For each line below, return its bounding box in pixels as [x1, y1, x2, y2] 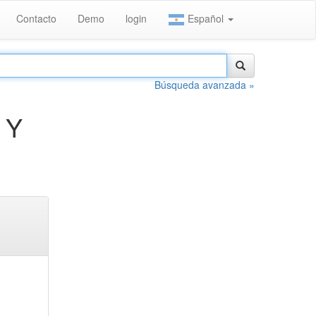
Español [185, 11, 226, 25]
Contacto [16, 11, 56, 25]
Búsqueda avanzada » [154, 78, 255, 92]
